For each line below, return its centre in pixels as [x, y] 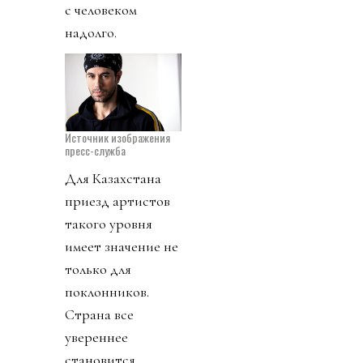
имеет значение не [122, 246]
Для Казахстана [113, 178]
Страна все [99, 314]
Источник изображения [117, 137]
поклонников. [107, 291]
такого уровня [109, 223]
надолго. [91, 32]
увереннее [96, 337]
